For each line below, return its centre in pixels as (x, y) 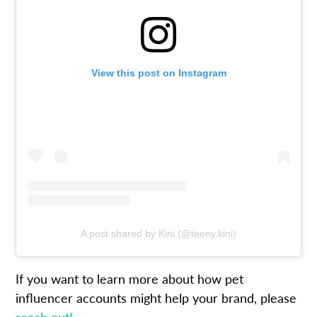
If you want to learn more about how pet (130, 278)
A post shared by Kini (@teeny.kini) (158, 233)
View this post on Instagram (158, 73)
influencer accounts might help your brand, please (156, 297)
